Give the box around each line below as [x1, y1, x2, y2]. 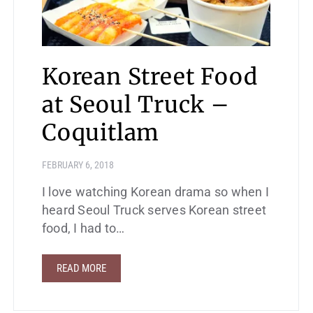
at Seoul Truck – [42, 91, 229, 119]
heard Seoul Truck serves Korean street [42, 203, 267, 218]
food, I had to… [42, 221, 125, 236]
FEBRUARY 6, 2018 [42, 159, 114, 171]
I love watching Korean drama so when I [42, 185, 270, 200]
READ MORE [57, 262, 106, 275]
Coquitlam [42, 119, 160, 147]
